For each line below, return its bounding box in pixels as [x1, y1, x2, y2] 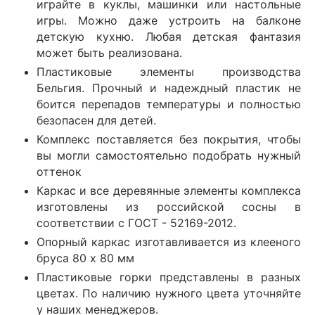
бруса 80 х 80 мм [37, 250, 134, 265]
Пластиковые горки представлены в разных [37, 269, 301, 284]
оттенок [37, 164, 82, 179]
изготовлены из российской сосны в [37, 199, 301, 214]
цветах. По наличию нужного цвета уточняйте [37, 285, 301, 300]
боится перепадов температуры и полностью [37, 96, 301, 111]
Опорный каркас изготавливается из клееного [37, 234, 301, 249]
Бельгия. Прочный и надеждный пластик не [37, 80, 301, 95]
